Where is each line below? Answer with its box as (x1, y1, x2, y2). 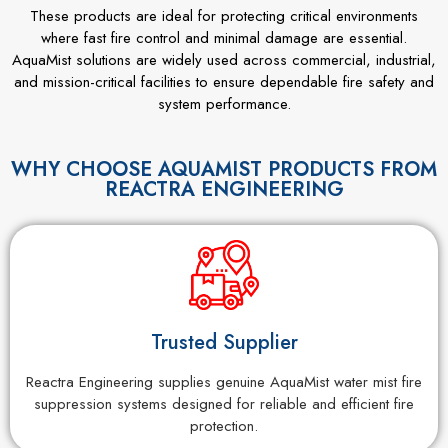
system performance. (157, 93, 291, 116)
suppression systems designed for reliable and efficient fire (34, 392, 414, 415)
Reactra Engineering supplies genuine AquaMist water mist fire (26, 370, 422, 393)
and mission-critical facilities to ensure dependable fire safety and (14, 71, 434, 94)
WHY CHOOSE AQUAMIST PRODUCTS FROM (11, 154, 437, 184)
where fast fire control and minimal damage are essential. (41, 27, 407, 50)
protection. (190, 414, 258, 437)
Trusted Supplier (150, 327, 298, 357)
